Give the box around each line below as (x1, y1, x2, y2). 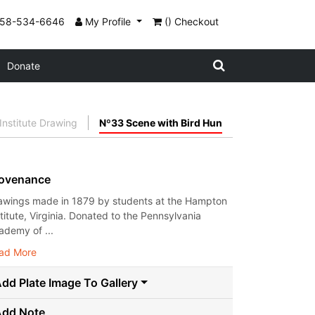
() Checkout (165, 15, 219, 27)
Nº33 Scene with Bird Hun (99, 117, 222, 129)
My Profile (85, 15, 131, 27)
